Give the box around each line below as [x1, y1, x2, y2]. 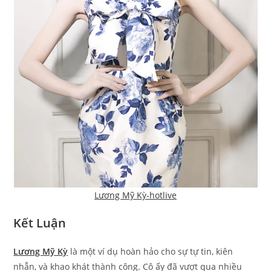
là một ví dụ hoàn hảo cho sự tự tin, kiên [68, 246, 233, 258]
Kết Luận [13, 215, 67, 232]
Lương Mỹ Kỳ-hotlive [94, 189, 177, 201]
